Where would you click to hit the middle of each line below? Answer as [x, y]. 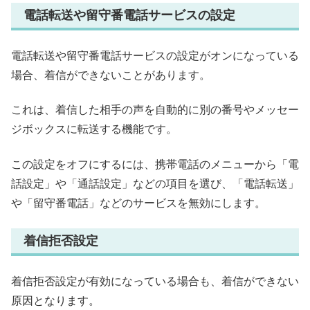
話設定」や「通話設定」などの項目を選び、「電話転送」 [155, 183]
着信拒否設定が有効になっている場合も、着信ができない [155, 282]
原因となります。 [55, 301]
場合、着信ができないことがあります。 [111, 75]
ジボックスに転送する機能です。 [94, 129]
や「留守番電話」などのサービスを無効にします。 [138, 203]
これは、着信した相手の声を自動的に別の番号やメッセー [155, 110]
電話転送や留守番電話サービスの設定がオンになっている [155, 55]
